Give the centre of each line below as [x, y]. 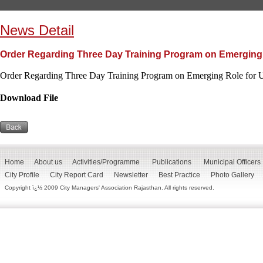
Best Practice [179, 175]
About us [48, 162]
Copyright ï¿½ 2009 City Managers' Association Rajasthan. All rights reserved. [109, 188]
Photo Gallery [232, 175]
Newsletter [131, 175]
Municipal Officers [232, 162]
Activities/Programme [106, 162]
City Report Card [76, 175]
